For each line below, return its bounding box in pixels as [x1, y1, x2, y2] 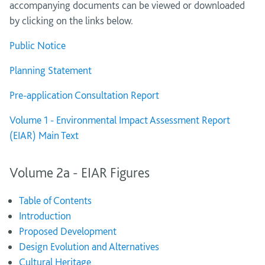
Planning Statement [9, 64, 92, 76]
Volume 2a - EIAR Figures [9, 164, 150, 181]
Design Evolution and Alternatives [19, 240, 159, 253]
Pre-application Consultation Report [9, 89, 159, 101]
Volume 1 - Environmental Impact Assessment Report [9, 114, 230, 126]
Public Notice [9, 39, 66, 51]
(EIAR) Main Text [9, 129, 79, 141]
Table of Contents [19, 194, 92, 206]
